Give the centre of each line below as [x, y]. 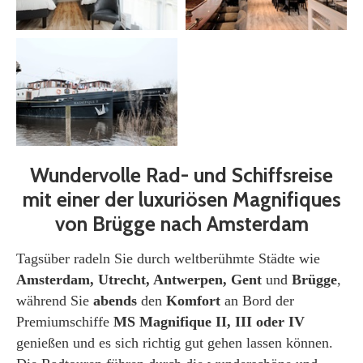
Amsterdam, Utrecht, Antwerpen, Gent [139, 279]
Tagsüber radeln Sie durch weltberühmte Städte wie [168, 258]
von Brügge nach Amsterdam [181, 223]
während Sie [55, 300]
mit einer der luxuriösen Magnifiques [181, 199]
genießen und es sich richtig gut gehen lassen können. [175, 342]
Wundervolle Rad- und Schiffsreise [181, 175]
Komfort [193, 300]
